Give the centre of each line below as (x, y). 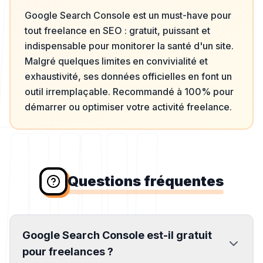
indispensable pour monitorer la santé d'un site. (129, 46)
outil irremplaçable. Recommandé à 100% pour (129, 92)
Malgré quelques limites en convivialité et (116, 61)
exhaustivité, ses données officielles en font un (128, 76)
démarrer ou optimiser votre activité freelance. (128, 107)
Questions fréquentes (146, 181)
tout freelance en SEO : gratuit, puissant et (117, 31)
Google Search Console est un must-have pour (128, 15)
